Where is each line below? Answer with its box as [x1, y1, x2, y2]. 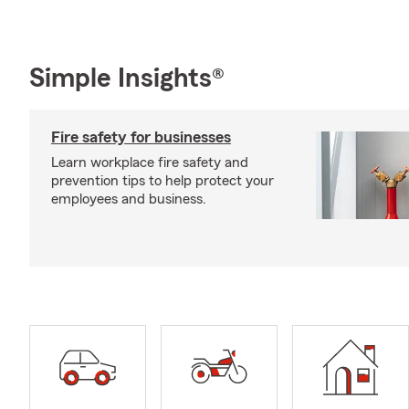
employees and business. [51, 192, 206, 206]
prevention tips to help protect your [51, 173, 274, 188]
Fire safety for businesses [51, 129, 231, 145]
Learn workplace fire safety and [51, 155, 248, 170]
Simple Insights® [29, 65, 225, 92]
